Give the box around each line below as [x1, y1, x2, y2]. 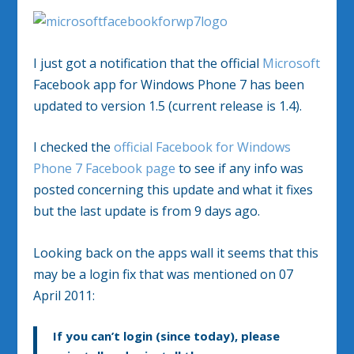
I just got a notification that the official [33, 54, 263, 72]
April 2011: [33, 286, 96, 304]
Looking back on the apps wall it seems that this [33, 243, 319, 262]
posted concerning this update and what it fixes [33, 181, 314, 199]
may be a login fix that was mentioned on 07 [33, 265, 294, 283]
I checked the [33, 138, 115, 156]
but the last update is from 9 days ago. [33, 202, 261, 220]
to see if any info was [175, 160, 304, 178]
